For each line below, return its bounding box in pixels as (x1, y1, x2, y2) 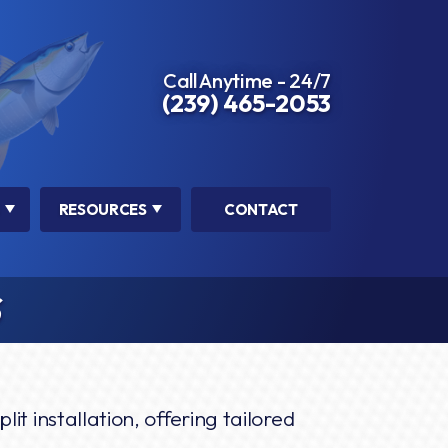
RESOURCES (58, 199, 147, 219)
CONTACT (223, 199, 298, 219)
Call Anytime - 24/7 (162, 68, 331, 94)
